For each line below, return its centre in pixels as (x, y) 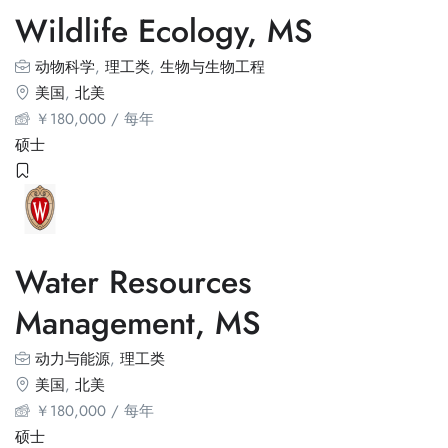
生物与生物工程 (212, 67)
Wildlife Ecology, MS (164, 31)
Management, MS (138, 323)
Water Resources (133, 282)
